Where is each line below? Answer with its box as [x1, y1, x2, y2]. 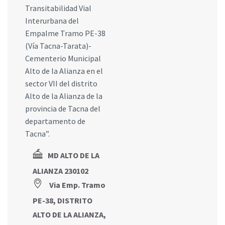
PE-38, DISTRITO [33, 195, 92, 205]
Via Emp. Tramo [49, 179, 105, 190]
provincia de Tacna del [25, 103, 100, 114]
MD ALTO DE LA [48, 150, 99, 160]
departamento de [25, 116, 85, 126]
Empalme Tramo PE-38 [25, 28, 105, 38]
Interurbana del [25, 15, 79, 26]
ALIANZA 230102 [33, 165, 88, 176]
